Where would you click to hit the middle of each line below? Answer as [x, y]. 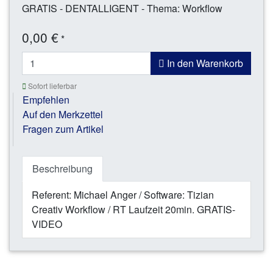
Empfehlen [46, 99]
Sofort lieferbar [51, 85]
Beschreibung [62, 168]
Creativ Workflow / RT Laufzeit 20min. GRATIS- [133, 209]
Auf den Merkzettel [63, 114]
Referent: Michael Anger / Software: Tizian [123, 194]
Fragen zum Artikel [63, 129]
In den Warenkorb [204, 63]
